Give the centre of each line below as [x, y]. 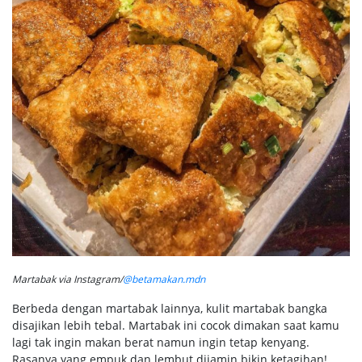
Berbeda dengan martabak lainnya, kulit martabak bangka [170, 309]
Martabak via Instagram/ [67, 280]
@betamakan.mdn [164, 280]
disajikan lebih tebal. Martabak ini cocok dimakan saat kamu [176, 326]
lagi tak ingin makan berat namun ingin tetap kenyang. [161, 343]
